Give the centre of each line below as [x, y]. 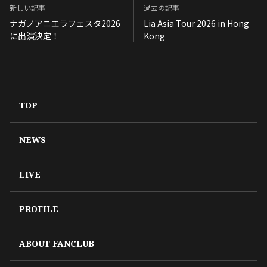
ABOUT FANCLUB [57, 243]
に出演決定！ [35, 35]
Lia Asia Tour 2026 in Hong [196, 23]
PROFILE [39, 209]
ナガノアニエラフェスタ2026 [65, 23]
